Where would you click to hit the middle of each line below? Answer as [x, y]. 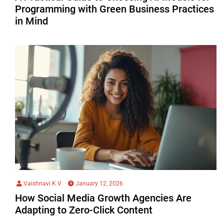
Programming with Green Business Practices [114, 9]
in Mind [31, 21]
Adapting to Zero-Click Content [84, 210]
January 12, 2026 [98, 183]
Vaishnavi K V [42, 183]
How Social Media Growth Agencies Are [103, 198]
